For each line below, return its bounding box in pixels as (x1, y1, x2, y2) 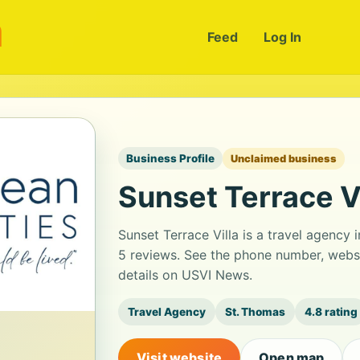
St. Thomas (225, 305, 285, 318)
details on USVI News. (118, 267, 252, 283)
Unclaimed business (231, 152, 337, 165)
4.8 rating (305, 305, 358, 318)
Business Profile (126, 152, 215, 165)
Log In (263, 29, 301, 45)
